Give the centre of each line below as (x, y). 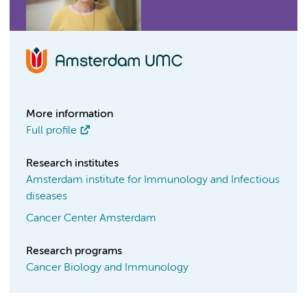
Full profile (51, 131)
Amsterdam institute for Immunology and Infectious (153, 180)
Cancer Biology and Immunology (107, 268)
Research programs (74, 251)
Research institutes (72, 164)
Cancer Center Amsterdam (91, 219)
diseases (47, 197)
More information (70, 114)
